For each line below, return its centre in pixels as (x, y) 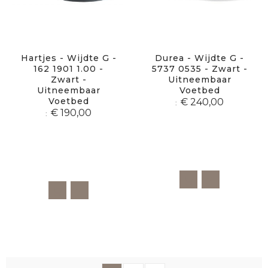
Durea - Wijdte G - (200, 58)
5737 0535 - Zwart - (200, 69)
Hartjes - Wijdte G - (68, 58)
